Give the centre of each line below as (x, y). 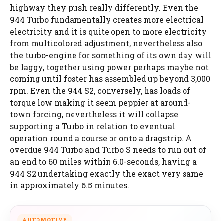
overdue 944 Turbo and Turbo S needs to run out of (108, 150)
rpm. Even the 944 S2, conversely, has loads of (100, 91)
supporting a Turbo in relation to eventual (92, 126)
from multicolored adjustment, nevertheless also (106, 43)
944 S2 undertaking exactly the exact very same (107, 173)
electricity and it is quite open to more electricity (108, 31)
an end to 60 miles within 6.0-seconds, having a (103, 162)
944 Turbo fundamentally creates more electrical (107, 19)
